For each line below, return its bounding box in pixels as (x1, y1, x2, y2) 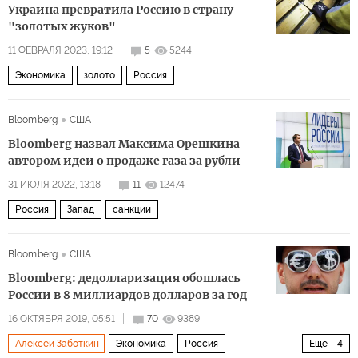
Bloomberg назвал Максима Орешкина (8, 137, 240, 151)
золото (84, 70, 115, 81)
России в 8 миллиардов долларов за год (8, 288, 247, 302)
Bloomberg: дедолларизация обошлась (8, 271, 241, 285)
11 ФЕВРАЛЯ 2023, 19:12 (8, 45, 113, 56)
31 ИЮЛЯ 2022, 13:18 (8, 179, 101, 190)
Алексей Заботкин (15, 338, 99, 349)
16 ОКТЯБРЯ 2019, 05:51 (8, 313, 115, 324)
